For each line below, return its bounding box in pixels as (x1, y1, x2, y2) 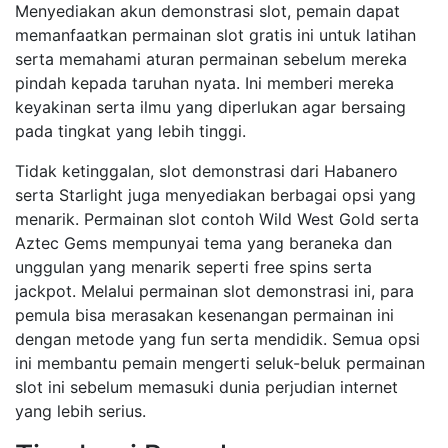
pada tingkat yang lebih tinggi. (15, 121, 246, 141)
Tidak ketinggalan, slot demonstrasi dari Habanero (15, 161, 398, 181)
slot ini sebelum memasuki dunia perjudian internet (15, 377, 398, 397)
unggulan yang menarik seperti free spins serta (15, 257, 372, 277)
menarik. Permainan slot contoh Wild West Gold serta (15, 209, 419, 229)
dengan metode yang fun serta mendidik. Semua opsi (15, 329, 420, 349)
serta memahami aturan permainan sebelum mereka (15, 49, 407, 69)
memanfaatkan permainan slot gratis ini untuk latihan (15, 25, 416, 45)
